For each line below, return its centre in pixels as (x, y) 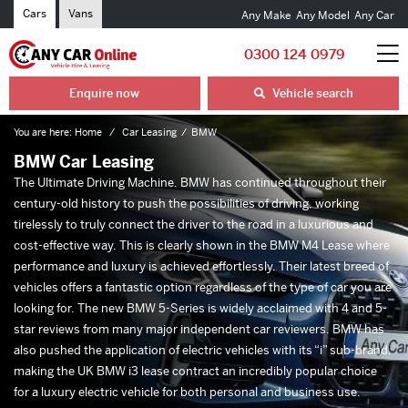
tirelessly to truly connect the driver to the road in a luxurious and (194, 224)
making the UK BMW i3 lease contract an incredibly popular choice (195, 371)
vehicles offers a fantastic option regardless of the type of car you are (203, 287)
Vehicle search (311, 93)
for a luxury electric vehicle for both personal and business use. (189, 392)
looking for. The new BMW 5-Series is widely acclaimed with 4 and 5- (200, 308)
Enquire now (105, 93)
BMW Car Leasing (84, 162)
